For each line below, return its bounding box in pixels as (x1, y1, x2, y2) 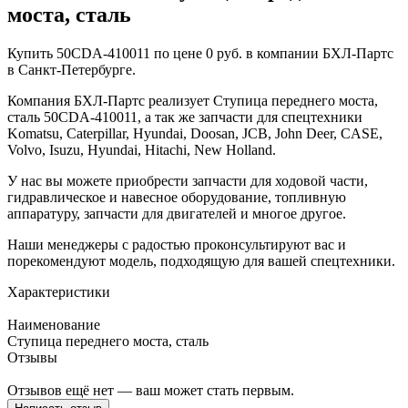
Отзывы (7, 349, 57, 365)
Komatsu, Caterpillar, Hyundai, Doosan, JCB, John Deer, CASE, (7, 125, 382, 141)
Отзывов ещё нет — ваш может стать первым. (7, 382, 294, 398)
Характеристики (7, 283, 110, 300)
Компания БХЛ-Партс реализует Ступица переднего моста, (7, 92, 378, 108)
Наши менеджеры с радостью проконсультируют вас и (7, 236, 346, 252)
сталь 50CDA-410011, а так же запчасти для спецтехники (7, 108, 362, 125)
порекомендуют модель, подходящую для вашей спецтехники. (7, 252, 395, 269)
